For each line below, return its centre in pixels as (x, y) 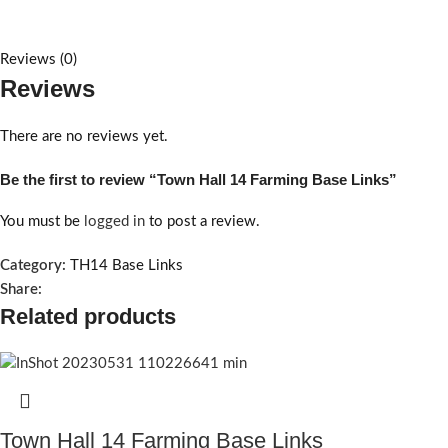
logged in (114, 221)
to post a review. (202, 221)
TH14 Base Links (126, 265)
